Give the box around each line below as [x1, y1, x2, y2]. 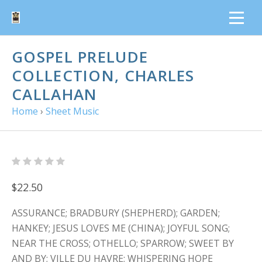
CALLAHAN [12, 84, 98, 105]
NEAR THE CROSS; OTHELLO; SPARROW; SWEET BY [12, 237, 234, 250]
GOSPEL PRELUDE [12, 46, 149, 67]
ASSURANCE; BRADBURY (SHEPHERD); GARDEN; [12, 206, 220, 219]
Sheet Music [46, 105, 99, 118]
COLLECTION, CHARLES [12, 65, 195, 86]
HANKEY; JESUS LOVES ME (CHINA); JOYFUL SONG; [12, 222, 230, 235]
